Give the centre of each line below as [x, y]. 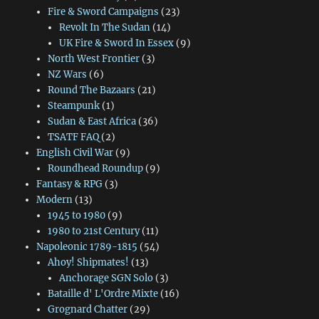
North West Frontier [93, 59]
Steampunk [73, 106]
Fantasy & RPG [69, 184]
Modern [54, 200]
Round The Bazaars [91, 90]
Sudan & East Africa [91, 121]
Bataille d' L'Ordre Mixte [103, 294]
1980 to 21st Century [93, 231]
